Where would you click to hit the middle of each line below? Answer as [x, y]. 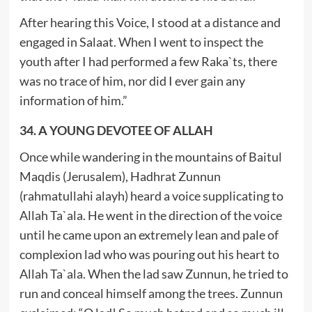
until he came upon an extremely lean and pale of [149, 234]
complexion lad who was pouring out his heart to [149, 254]
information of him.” [73, 100]
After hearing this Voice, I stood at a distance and [150, 22]
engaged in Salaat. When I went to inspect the [141, 41]
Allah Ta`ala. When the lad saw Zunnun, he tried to [154, 273]
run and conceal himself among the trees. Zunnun [151, 293]
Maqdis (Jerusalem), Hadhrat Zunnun [120, 176]
